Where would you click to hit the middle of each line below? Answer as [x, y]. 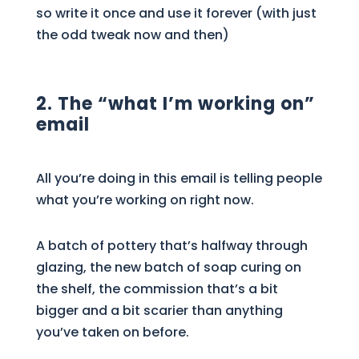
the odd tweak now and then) [132, 34]
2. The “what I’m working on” [175, 103]
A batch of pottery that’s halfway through [171, 245]
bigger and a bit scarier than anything [159, 310]
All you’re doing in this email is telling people [179, 178]
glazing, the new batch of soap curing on [168, 267]
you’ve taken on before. [112, 332]
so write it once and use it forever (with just [176, 13]
